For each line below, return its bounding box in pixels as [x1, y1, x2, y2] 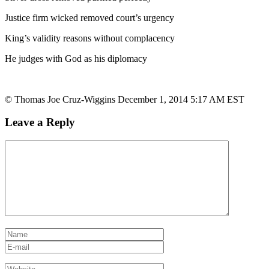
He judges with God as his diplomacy [5, 53, 147, 64]
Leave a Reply [5, 116, 75, 129]
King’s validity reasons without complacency [5, 32, 175, 43]
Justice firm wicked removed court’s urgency [5, 12, 174, 23]
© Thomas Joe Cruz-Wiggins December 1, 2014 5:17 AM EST [5, 94, 244, 104]
